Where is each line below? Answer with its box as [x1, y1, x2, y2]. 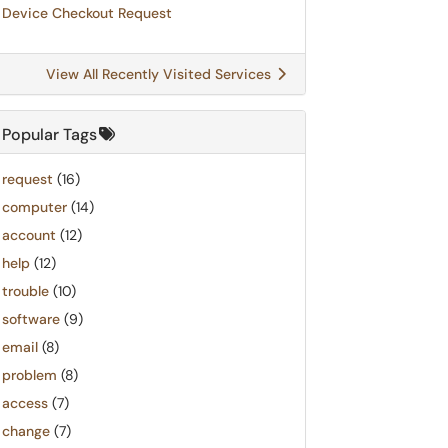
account [2, 226, 56, 244]
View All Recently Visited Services [46, 65, 275, 83]
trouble [2, 282, 49, 300]
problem [2, 366, 57, 384]
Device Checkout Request [2, 4, 172, 22]
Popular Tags [2, 124, 97, 145]
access [2, 394, 48, 412]
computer [2, 198, 67, 216]
